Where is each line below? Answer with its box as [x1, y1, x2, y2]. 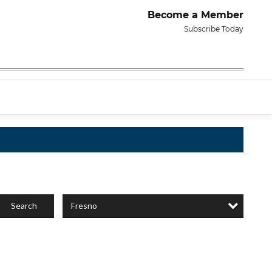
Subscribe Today [184, 24, 243, 33]
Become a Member [148, 9, 243, 21]
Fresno [70, 200, 97, 211]
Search [11, 200, 37, 211]
